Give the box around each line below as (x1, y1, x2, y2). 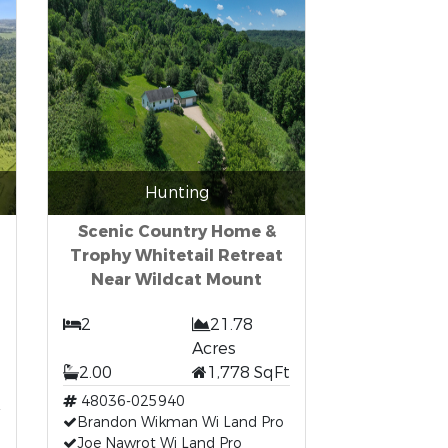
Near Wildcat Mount (91, 269, 263, 290)
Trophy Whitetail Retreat (70, 245, 284, 266)
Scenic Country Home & (77, 221, 276, 242)
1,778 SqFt (206, 362, 290, 383)
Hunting (144, 182, 209, 203)
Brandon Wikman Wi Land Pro (77, 413, 285, 432)
